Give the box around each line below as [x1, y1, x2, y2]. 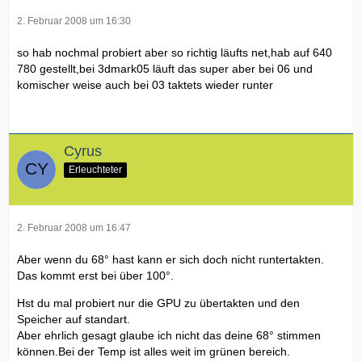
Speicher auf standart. [17, 313, 130, 326]
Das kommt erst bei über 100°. [17, 269, 174, 283]
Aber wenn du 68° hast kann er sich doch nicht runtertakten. [17, 253, 324, 267]
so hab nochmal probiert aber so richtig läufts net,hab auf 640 [17, 46, 332, 60]
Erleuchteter [69, 164, 122, 176]
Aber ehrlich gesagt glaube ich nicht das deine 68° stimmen [17, 329, 321, 343]
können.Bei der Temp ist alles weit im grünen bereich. [17, 345, 290, 359]
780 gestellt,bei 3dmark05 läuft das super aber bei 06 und [17, 62, 313, 76]
